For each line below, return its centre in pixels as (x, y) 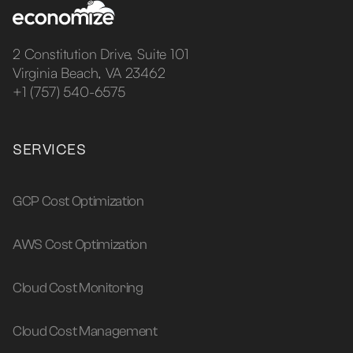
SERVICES (50, 150)
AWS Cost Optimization (80, 245)
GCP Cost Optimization (78, 202)
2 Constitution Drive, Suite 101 (101, 54)
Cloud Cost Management (85, 332)
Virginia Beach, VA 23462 (89, 73)
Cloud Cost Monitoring (78, 288)
